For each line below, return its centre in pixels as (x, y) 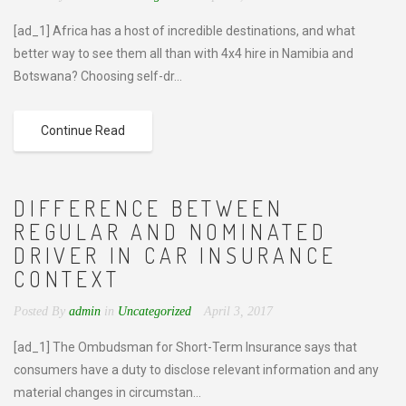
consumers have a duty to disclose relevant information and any (196, 370)
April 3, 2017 (238, 311)
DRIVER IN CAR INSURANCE (175, 255)
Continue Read (83, 130)
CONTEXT (72, 279)
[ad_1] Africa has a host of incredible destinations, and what (184, 31)
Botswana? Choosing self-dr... (98, 76)
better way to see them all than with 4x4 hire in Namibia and (184, 53)
